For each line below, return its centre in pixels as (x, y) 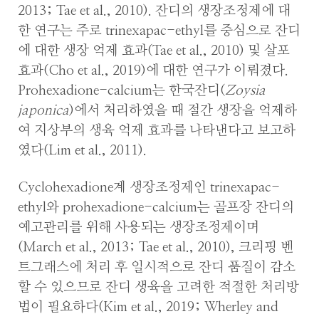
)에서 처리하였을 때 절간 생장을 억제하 (183, 110)
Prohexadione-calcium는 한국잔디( (121, 90)
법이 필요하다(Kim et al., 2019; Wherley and (148, 308)
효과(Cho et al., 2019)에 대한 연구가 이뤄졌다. (153, 70)
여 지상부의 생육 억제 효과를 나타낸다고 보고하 (157, 130)
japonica (43, 110)
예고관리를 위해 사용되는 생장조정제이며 (138, 228)
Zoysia (245, 90)
